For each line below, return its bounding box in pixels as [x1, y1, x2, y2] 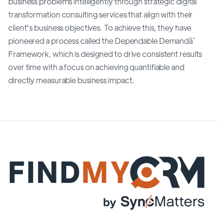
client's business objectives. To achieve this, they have [8, 22, 192, 33]
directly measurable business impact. [8, 74, 135, 85]
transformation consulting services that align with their [8, 9, 193, 19]
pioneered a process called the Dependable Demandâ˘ [8, 35, 195, 46]
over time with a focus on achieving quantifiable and [8, 61, 184, 72]
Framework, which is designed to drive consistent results [8, 48, 202, 59]
